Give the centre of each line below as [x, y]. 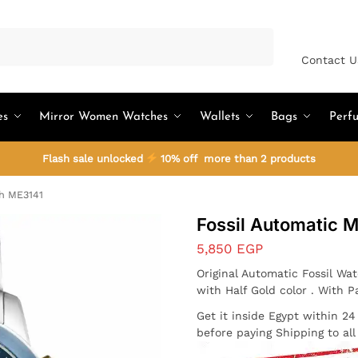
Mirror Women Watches [104, 117]
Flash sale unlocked [94, 159]
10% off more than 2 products [237, 159]
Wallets [219, 117]
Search [252, 35]
